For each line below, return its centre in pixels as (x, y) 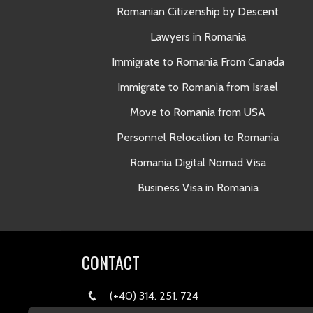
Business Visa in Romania (198, 188)
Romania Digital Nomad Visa (198, 163)
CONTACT (111, 262)
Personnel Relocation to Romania (198, 138)
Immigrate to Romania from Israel (198, 87)
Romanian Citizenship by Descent (198, 12)
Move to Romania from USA (198, 112)
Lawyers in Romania (198, 37)
